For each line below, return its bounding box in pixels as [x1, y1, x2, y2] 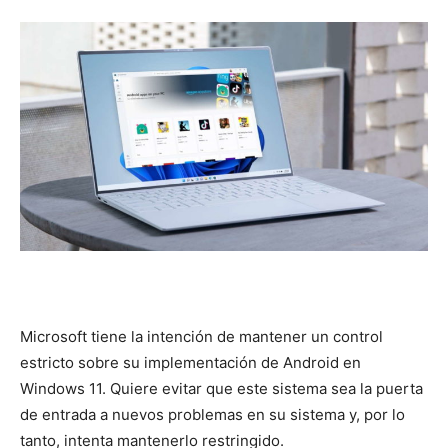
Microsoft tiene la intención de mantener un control [20, 327, 383, 347]
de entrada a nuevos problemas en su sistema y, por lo [20, 405, 405, 425]
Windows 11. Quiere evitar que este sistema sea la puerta [20, 379, 423, 399]
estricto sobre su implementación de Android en [20, 353, 361, 373]
